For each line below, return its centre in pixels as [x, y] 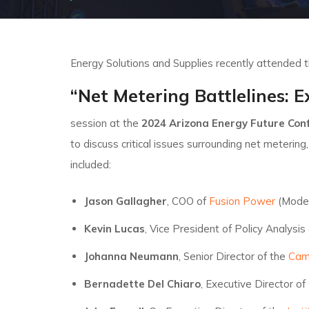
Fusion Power [243, 201]
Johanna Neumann [131, 256]
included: [91, 165]
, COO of [188, 201]
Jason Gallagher [125, 201]
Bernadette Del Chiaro [142, 284]
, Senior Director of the [232, 256]
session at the [106, 123]
